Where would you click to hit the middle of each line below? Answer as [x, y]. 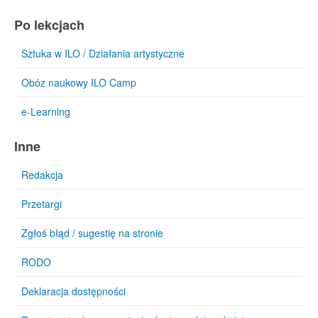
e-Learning [46, 111]
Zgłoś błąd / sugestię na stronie [92, 233]
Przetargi [42, 204]
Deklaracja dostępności [73, 291]
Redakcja [42, 175]
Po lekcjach [49, 25]
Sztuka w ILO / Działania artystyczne [103, 53]
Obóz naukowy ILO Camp [79, 82]
